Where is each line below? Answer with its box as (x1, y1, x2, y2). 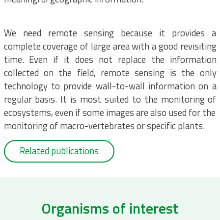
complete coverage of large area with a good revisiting (3, 39, 217, 53)
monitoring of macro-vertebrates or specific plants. (3, 118, 205, 133)
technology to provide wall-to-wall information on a (3, 79, 217, 93)
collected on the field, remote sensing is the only (3, 65, 217, 80)
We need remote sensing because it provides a (3, 26, 217, 40)
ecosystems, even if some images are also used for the (3, 105, 216, 119)
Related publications (19, 144, 99, 158)
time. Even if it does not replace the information (3, 52, 217, 66)
